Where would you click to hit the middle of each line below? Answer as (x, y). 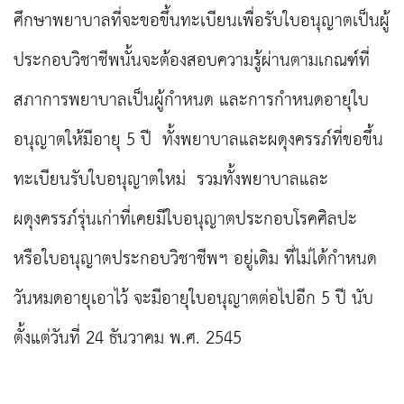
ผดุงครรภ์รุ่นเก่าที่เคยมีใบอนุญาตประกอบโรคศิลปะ (185, 220)
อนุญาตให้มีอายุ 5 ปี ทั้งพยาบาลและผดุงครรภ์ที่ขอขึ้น (198, 141)
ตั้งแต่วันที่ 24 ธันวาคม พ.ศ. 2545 (128, 339)
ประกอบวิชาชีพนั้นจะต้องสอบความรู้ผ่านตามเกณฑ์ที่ (192, 61)
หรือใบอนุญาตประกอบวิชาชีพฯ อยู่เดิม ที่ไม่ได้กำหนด (195, 260)
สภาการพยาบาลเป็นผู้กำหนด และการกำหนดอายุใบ (191, 101)
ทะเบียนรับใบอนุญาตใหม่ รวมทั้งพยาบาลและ (171, 180)
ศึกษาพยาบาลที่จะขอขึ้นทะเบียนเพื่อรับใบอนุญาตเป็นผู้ (202, 22)
